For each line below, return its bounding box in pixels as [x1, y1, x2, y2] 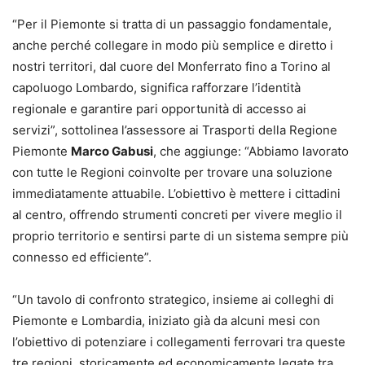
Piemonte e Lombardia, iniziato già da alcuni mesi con [12, 313, 320, 329]
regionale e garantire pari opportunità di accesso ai [12, 101, 306, 117]
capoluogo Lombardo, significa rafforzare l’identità [12, 80, 301, 96]
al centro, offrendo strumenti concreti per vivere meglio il [12, 207, 342, 223]
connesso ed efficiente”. [12, 249, 152, 266]
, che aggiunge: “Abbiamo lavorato [153, 143, 349, 160]
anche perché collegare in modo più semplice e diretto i [12, 37, 333, 54]
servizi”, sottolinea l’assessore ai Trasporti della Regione [12, 122, 337, 139]
